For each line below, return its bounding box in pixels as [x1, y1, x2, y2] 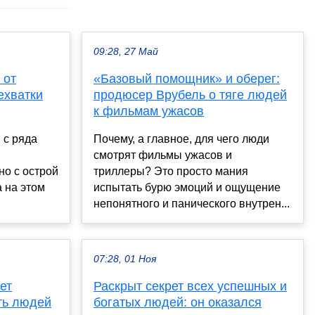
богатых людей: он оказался [94, 295, 262, 310]
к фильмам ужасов [94, 104, 204, 119]
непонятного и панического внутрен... [94, 198, 290, 210]
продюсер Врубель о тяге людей [94, 88, 287, 103]
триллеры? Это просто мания [94, 165, 248, 178]
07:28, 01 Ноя [94, 254, 156, 265]
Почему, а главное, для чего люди [94, 133, 269, 146]
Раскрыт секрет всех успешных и [94, 279, 287, 294]
